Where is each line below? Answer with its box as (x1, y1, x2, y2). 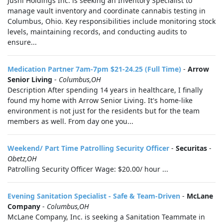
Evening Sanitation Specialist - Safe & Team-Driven (7, 191, 180, 201)
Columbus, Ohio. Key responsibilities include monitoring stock (7, 16, 216, 26)
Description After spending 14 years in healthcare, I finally (7, 85, 203, 95)
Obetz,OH (7, 154, 37, 163)
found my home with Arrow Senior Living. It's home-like (7, 96, 193, 105)
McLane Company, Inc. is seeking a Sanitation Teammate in (7, 212, 205, 222)
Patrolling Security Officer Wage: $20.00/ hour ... (7, 164, 168, 174)
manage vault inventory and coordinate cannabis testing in (7, 6, 206, 15)
